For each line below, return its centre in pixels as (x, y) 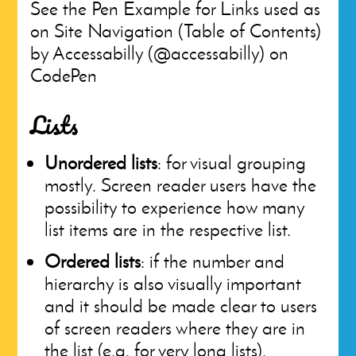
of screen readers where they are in (175, 328)
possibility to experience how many (175, 207)
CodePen (64, 75)
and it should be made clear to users (181, 306)
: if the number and (213, 261)
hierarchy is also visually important (173, 283)
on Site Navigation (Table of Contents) (176, 31)
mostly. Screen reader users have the (181, 185)
